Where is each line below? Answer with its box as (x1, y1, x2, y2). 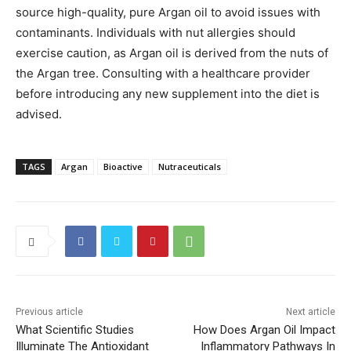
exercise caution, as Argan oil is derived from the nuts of (16, 45, 328, 61)
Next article (285, 306, 335, 318)
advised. (16, 107, 62, 122)
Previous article (16, 306, 83, 318)
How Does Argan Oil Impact (193, 323, 335, 338)
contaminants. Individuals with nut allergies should (16, 25, 295, 41)
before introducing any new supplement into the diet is (16, 86, 320, 102)
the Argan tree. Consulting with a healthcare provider (16, 66, 310, 81)
